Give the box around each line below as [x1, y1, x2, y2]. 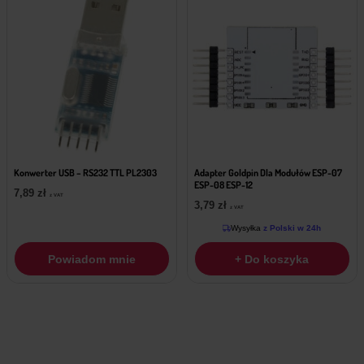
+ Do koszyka [235, 252, 310, 266]
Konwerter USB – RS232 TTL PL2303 [14, 167, 157, 180]
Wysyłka [231, 223, 262, 233]
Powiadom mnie [48, 252, 136, 266]
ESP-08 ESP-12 [193, 179, 253, 192]
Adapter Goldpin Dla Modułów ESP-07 [193, 167, 342, 180]
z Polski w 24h [261, 223, 322, 233]
